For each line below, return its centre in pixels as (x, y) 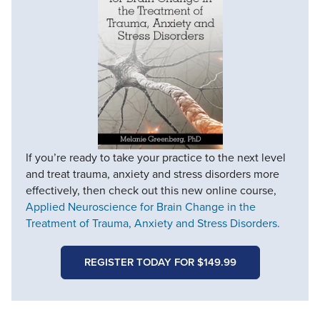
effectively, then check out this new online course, (151, 190)
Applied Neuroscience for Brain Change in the (141, 206)
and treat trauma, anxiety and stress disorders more (152, 174)
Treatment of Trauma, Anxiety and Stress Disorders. (153, 223)
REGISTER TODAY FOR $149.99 (160, 262)
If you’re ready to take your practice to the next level (156, 157)
